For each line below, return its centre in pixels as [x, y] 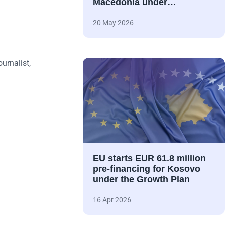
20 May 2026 [113, 23]
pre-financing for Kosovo [146, 169]
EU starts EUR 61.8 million [149, 158]
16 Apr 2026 [112, 200]
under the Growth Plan [141, 180]
